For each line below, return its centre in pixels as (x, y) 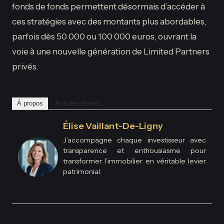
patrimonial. (82, 171)
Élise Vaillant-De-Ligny (113, 126)
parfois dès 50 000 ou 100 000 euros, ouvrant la (104, 36)
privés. (25, 66)
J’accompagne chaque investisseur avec (134, 140)
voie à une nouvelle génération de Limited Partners (111, 51)
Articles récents (78, 103)
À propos (30, 103)
